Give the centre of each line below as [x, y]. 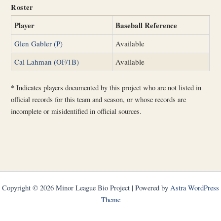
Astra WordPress [195, 188]
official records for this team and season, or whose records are [99, 100]
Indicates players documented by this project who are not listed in [108, 88]
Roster [22, 7]
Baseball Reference [147, 25]
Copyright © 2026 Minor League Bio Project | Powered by [86, 188]
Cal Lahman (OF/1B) [47, 61]
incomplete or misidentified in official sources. [76, 111]
